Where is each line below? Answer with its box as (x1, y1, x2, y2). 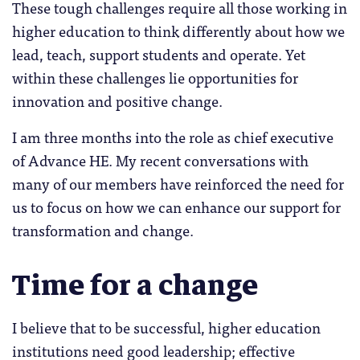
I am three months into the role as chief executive (12, 124, 333, 149)
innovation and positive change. (12, 88, 223, 112)
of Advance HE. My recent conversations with (12, 147, 309, 172)
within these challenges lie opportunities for (12, 64, 298, 89)
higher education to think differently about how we (12, 18, 345, 43)
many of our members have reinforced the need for (12, 170, 344, 195)
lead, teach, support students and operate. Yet (12, 41, 305, 66)
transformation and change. (12, 217, 194, 242)
